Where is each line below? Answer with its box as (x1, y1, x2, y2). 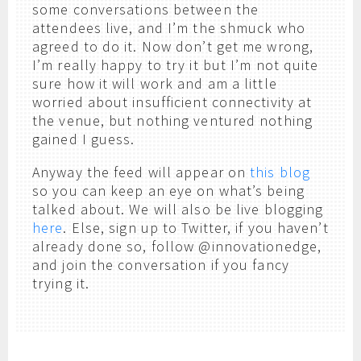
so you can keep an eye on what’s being (32, 181, 305, 200)
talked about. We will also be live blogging (32, 200, 324, 218)
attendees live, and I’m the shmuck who (32, 19, 305, 37)
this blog (250, 163, 311, 181)
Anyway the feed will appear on (32, 163, 251, 181)
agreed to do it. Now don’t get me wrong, (32, 37, 314, 56)
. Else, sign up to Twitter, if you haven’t (63, 218, 329, 237)
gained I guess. (32, 130, 135, 148)
